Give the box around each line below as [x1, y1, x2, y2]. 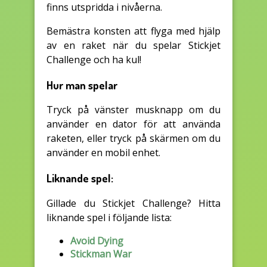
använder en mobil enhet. [46, 146, 160, 160]
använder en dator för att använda [46, 117, 221, 131]
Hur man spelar [46, 77, 117, 92]
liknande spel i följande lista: [46, 210, 172, 224]
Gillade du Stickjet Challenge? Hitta [46, 196, 221, 210]
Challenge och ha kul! [46, 52, 141, 66]
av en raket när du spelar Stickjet [46, 38, 221, 52]
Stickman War [70, 247, 132, 260]
